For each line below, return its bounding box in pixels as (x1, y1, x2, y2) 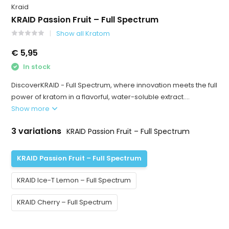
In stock (21, 62, 51, 72)
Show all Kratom (56, 29, 110, 38)
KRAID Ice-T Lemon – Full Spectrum (17, 175, 131, 185)
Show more (11, 103, 52, 113)
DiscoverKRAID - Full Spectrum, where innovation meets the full (11, 80, 218, 90)
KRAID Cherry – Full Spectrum (17, 197, 112, 207)
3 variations (11, 125, 64, 137)
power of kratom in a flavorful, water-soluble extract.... (11, 91, 190, 102)
